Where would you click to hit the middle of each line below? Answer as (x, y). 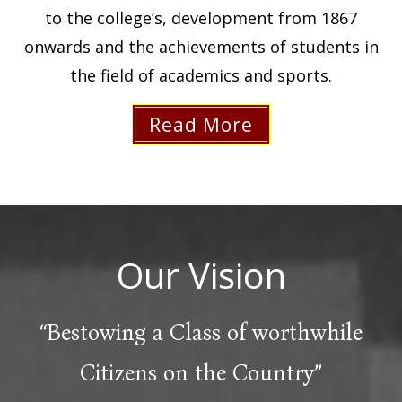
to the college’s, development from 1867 (201, 17)
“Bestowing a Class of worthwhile (201, 332)
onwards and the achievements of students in (201, 46)
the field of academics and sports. (201, 75)
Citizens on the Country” (201, 373)
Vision (232, 275)
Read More (201, 124)
